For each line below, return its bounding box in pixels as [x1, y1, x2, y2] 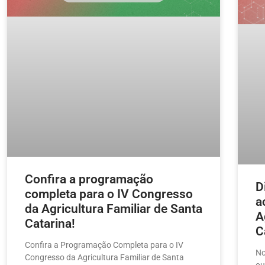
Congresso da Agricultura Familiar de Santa [25, 253, 184, 263]
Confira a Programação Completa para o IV [25, 240, 183, 250]
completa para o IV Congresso [25, 187, 193, 202]
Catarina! [25, 216, 75, 231]
